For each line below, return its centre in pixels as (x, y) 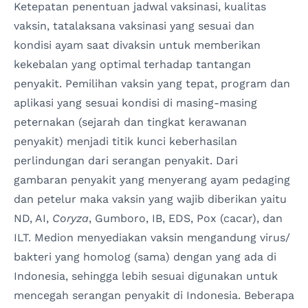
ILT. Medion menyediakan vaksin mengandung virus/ (152, 238)
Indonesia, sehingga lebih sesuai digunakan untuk (146, 276)
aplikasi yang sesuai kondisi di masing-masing (135, 103)
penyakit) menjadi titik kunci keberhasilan (125, 142)
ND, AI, (33, 219)
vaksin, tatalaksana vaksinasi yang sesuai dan (134, 26)
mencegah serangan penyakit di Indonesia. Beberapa (154, 296)
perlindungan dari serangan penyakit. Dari (126, 161)
